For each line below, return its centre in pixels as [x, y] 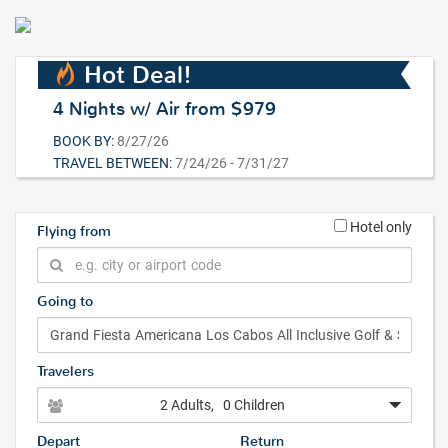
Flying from [74, 231]
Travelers [65, 371]
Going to [65, 301]
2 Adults [185, 405]
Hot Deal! [138, 74]
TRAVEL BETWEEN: [113, 162]
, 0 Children [248, 405]
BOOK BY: [84, 140]
